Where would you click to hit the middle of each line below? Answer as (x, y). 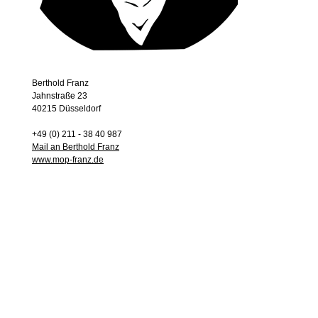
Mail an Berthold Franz (76, 147)
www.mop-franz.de (68, 160)
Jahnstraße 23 (60, 96)
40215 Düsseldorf (66, 109)
